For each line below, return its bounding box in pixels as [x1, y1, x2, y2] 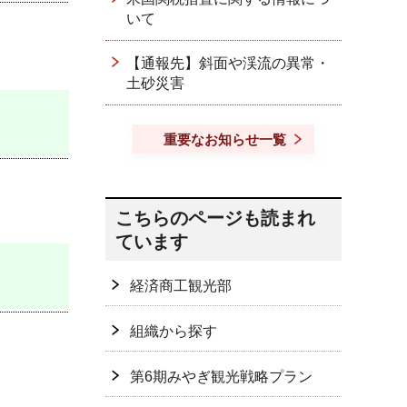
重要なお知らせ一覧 [164, 132, 286, 147]
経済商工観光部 [130, 278, 232, 293]
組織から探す [130, 323, 217, 339]
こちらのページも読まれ [115, 208, 315, 228]
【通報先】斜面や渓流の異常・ [126, 55, 330, 71]
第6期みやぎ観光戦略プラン [130, 369, 313, 384]
